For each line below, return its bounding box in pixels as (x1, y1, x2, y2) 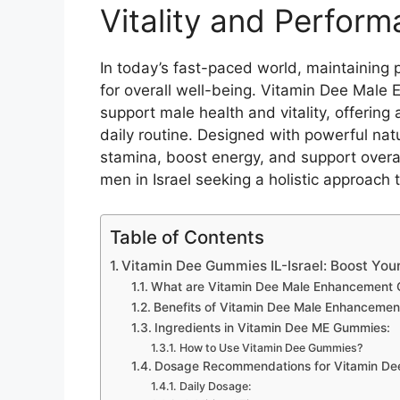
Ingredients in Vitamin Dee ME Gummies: (154, 320, 390, 335)
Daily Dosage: (179, 379, 252, 393)
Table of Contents (110, 225, 264, 248)
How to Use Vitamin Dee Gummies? (179, 340, 363, 354)
